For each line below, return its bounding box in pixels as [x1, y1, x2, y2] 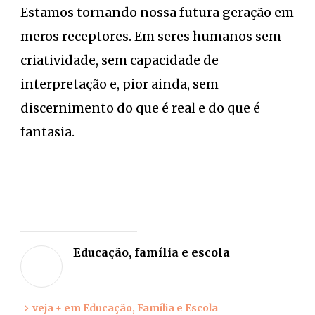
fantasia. [20, 124, 75, 141]
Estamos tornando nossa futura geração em [20, 4, 294, 21]
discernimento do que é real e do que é [20, 100, 260, 117]
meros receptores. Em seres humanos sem [20, 28, 281, 45]
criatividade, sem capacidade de [20, 52, 219, 69]
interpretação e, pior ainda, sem [20, 76, 219, 93]
